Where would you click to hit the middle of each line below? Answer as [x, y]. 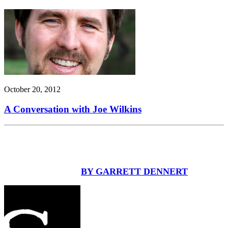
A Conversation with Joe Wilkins [73, 109]
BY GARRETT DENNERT [134, 171]
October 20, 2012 [32, 90]
